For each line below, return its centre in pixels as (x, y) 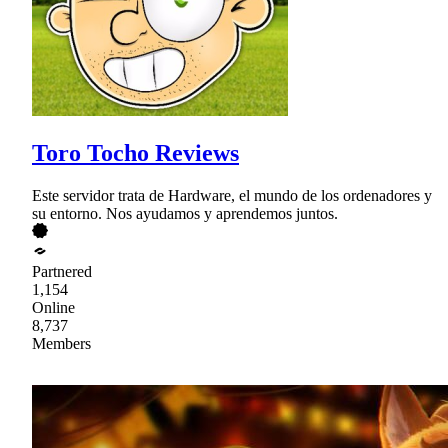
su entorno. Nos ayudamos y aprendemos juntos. (185, 213)
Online (53, 307)
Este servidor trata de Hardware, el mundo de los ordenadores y (232, 195)
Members (61, 343)
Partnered (62, 271)
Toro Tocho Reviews (135, 153)
